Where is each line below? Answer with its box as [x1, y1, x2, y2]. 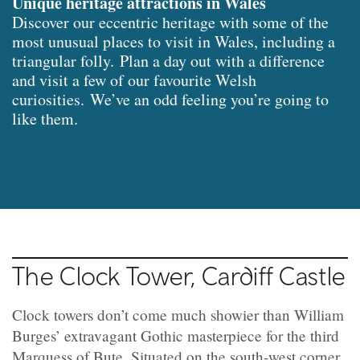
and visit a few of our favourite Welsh [12, 69, 256, 92]
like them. [12, 108, 84, 130]
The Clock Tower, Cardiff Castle [12, 260, 346, 292]
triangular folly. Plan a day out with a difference [12, 50, 325, 72]
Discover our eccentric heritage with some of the [12, 11, 329, 34]
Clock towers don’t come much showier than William [12, 305, 344, 325]
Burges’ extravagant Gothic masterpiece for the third [12, 325, 339, 346]
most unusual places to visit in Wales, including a [12, 31, 335, 53]
